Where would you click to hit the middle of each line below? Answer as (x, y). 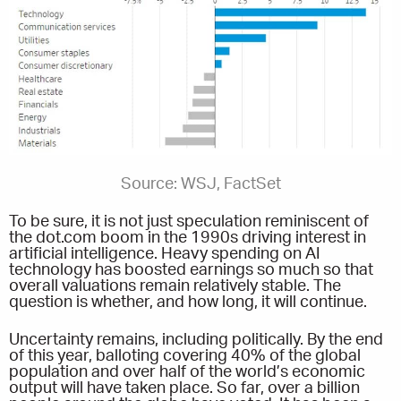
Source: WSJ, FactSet (200, 185)
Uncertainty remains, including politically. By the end (196, 341)
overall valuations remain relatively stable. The (175, 287)
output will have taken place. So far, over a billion (184, 389)
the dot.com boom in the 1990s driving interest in (188, 239)
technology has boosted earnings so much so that (191, 271)
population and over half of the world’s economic (187, 373)
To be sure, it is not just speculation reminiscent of (189, 222)
